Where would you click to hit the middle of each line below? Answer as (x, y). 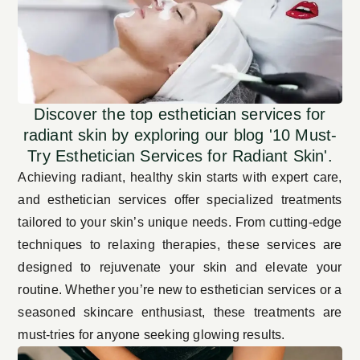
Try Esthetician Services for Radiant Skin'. (180, 156)
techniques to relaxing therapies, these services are (180, 245)
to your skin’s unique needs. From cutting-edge (202, 223)
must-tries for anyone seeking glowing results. (151, 335)
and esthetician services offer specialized (149, 200)
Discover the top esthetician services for (180, 115)
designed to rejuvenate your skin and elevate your (180, 268)
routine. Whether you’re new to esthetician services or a (180, 290)
